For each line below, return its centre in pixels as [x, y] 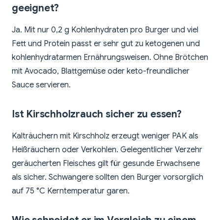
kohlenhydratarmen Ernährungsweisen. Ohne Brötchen [110, 58]
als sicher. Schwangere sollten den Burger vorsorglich [108, 178]
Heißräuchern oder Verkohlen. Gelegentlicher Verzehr [107, 150]
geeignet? [36, 8]
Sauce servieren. [41, 85]
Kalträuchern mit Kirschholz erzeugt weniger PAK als [105, 136]
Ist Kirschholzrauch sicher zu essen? [97, 114]
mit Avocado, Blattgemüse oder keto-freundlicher [101, 71]
